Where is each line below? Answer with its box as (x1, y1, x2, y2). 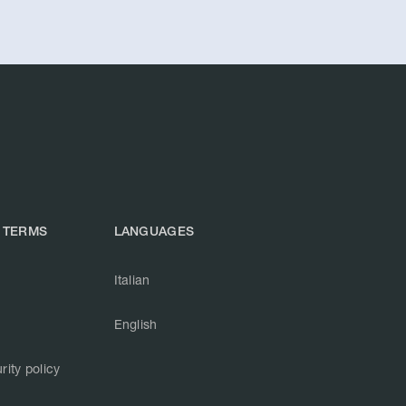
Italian (113, 272, 150, 288)
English (113, 316, 158, 333)
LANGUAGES (113, 224, 195, 239)
